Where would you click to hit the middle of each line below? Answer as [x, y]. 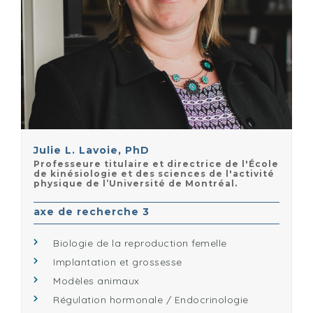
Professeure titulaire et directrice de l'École [156, 164]
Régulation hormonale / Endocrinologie [151, 300]
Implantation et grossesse [118, 262]
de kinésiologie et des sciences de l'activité [154, 174]
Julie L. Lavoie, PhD [92, 150]
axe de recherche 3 [92, 212]
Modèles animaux [96, 281]
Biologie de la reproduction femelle [140, 243]
